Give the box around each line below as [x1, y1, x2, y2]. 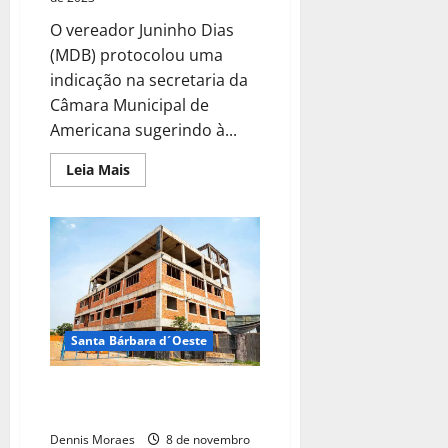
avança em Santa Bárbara [50, 402, 211, 427]
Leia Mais [66, 159, 130, 179]
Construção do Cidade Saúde [50, 380, 235, 405]
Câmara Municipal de [50, 93, 209, 116]
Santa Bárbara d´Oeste [71, 332, 208, 350]
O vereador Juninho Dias [50, 18, 234, 41]
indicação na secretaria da [50, 68, 248, 91]
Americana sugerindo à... [50, 118, 237, 141]
